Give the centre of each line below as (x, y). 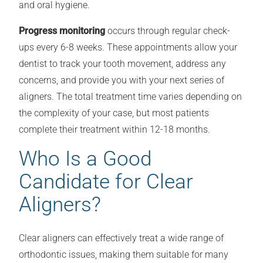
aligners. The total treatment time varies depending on (130, 97)
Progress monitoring (62, 31)
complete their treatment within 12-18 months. (114, 130)
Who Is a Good (85, 159)
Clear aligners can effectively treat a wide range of (121, 238)
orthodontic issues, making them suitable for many (124, 255)
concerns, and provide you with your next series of (122, 80)
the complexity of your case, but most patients (114, 113)
